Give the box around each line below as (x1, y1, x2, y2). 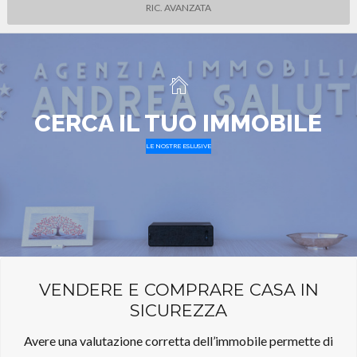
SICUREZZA (130, 300, 227, 320)
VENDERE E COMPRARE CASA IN (38, 280, 319, 300)
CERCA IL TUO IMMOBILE (34, 109, 322, 137)
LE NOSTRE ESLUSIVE (146, 142, 211, 150)
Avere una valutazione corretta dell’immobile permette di (24, 333, 333, 348)
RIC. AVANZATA (145, 2, 211, 14)
